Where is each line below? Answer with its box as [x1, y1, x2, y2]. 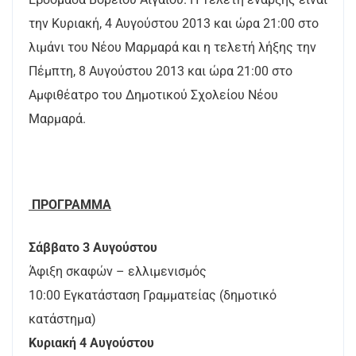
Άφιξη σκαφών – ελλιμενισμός [29, 263, 207, 279]
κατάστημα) [29, 311, 96, 327]
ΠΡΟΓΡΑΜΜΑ [29, 196, 111, 212]
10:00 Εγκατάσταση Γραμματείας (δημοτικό [29, 287, 277, 303]
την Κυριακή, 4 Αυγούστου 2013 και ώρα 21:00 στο [29, 15, 319, 31]
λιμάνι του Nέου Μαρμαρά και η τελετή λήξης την [29, 39, 316, 55]
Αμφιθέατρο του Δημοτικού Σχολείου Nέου [29, 87, 278, 103]
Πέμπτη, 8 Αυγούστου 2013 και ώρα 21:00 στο [29, 63, 292, 79]
